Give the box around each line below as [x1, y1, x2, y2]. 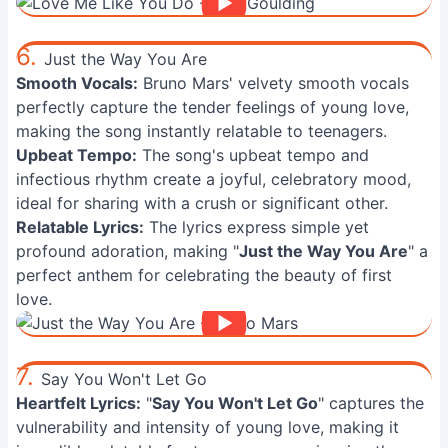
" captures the [318, 393, 424, 413]
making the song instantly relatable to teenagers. [16, 121, 387, 141]
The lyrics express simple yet [144, 217, 369, 237]
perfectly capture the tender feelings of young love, [16, 97, 409, 117]
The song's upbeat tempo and [137, 145, 369, 165]
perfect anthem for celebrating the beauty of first [16, 265, 392, 285]
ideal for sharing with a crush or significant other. [16, 193, 388, 213]
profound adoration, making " [16, 241, 239, 261]
